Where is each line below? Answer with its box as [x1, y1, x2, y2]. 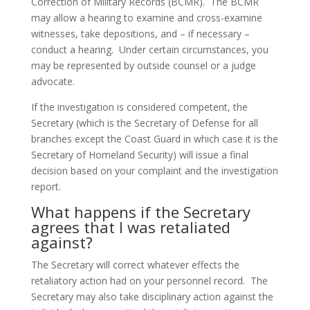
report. [30, 180, 61, 193]
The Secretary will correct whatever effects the [30, 258, 239, 271]
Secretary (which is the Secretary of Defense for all [30, 116, 258, 129]
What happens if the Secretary [30, 201, 250, 222]
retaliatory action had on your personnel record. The [30, 274, 268, 287]
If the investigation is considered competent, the [30, 100, 248, 113]
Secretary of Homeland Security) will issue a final [30, 148, 248, 161]
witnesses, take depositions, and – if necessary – [30, 27, 250, 40]
